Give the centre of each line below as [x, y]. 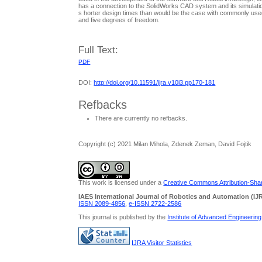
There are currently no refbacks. [141, 118]
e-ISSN [140, 203]
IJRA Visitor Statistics [162, 242]
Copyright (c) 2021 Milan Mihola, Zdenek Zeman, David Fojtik [165, 144]
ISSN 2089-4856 [102, 203]
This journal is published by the [123, 217]
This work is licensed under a [121, 183]
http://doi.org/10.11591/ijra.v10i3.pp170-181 [155, 83]
